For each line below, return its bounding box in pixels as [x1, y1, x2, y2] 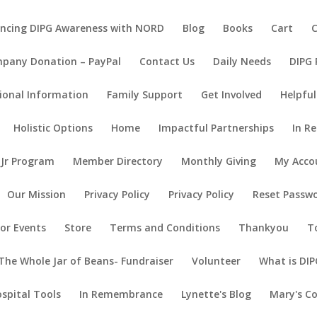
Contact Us [139, 54, 195, 68]
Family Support [107, 88, 183, 101]
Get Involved [201, 88, 263, 101]
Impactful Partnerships [158, 121, 275, 134]
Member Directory [73, 154, 163, 168]
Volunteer [192, 254, 241, 267]
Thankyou [238, 221, 289, 234]
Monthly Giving [181, 154, 257, 168]
